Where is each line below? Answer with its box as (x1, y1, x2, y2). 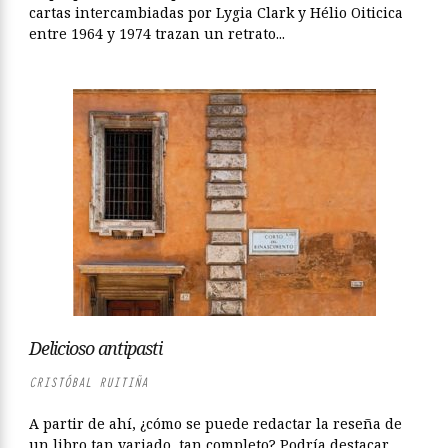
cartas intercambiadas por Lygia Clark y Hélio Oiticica (29, 3, 403, 22)
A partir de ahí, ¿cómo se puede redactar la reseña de (29, 414, 402, 433)
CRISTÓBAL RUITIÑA (29, 374, 148, 391)
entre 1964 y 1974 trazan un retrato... (29, 24, 285, 43)
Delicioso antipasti (29, 336, 162, 360)
